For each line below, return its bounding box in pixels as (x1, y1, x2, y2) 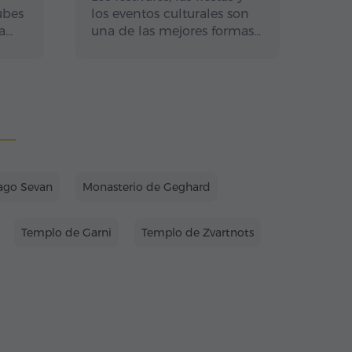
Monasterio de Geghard (82, 180, 211, 194)
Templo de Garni (21, 225, 112, 240)
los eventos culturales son (91, 6, 249, 21)
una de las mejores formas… (91, 24, 261, 38)
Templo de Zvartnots (141, 225, 254, 240)
